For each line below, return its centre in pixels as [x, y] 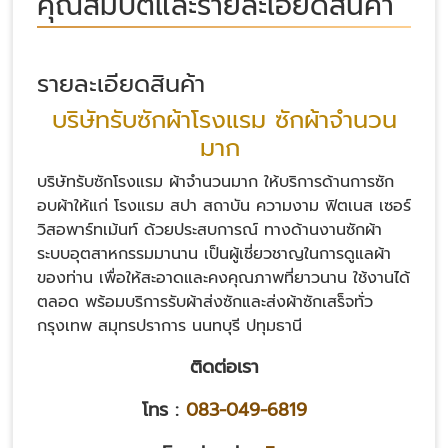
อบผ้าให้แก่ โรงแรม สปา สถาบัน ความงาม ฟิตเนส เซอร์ [224, 206]
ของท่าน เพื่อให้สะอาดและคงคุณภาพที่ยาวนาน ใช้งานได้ [223, 278]
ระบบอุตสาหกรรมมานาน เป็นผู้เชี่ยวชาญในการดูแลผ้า [214, 254]
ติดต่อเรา [224, 367]
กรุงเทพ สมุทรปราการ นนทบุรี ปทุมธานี [169, 326]
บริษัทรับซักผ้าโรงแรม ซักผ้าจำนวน [224, 120]
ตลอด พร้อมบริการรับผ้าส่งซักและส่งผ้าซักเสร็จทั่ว [205, 302]
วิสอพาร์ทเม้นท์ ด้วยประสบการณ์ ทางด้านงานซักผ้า [209, 230]
